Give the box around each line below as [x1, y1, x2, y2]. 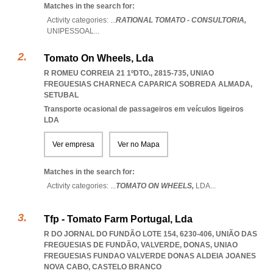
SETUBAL [44, 91, 79, 99]
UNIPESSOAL [47, 27, 94, 35]
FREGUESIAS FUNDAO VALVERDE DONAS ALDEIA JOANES [44, 252, 256, 260]
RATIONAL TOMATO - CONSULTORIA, [116, 16, 246, 24]
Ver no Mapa [118, 140, 160, 149]
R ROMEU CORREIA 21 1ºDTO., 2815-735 [44, 69, 186, 77]
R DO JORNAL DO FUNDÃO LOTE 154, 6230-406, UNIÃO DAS [44, 230, 257, 238]
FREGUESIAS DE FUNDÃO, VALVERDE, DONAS [44, 241, 210, 249]
